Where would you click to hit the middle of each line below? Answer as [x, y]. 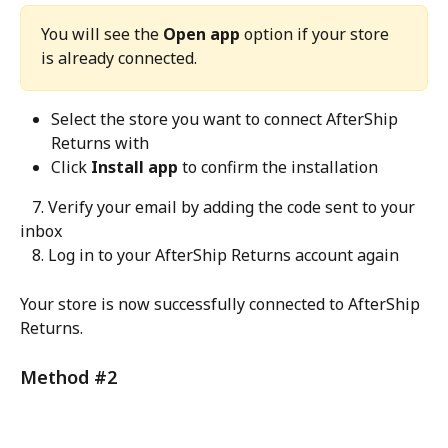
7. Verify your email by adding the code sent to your [26, 207]
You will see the [102, 33]
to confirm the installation [278, 166]
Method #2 [68, 376]
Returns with [100, 142]
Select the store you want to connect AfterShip [226, 118]
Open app [201, 33]
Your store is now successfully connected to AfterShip [222, 304]
